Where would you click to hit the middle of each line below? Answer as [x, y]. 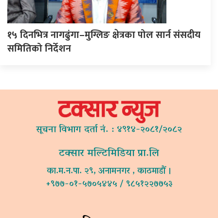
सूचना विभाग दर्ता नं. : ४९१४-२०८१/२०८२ [109, 130]
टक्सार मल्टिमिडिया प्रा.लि [109, 154]
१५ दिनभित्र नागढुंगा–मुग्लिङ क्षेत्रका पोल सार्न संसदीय [104, 35]
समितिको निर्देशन [39, 48]
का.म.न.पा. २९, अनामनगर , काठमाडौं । [109, 172]
